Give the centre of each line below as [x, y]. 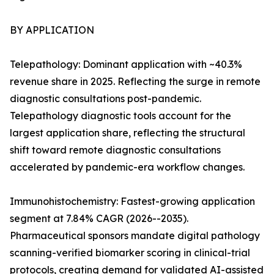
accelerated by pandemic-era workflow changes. [127, 167]
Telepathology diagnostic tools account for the [120, 116]
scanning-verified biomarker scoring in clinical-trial [130, 253]
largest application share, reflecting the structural [128, 133]
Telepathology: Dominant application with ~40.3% [126, 65]
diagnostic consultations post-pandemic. [106, 99]
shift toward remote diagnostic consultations [115, 150]
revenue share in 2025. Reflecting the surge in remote [135, 82]
